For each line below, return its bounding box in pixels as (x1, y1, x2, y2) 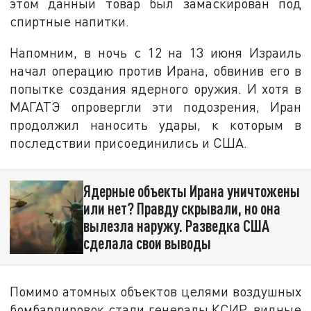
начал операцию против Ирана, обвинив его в (10, 62, 301, 79)
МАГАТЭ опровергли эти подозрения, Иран (10, 99, 301, 115)
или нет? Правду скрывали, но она (83, 199, 280, 219)
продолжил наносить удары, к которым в (10, 117, 301, 133)
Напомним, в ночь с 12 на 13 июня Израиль (10, 44, 301, 61)
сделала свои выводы (83, 233, 211, 253)
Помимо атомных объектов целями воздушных (10, 283, 301, 299)
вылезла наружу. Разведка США (83, 216, 269, 236)
